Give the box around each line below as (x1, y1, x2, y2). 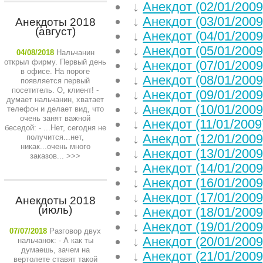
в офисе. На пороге (21, 67, 90, 76)
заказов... (30, 151, 64, 160)
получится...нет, (26, 133, 84, 141)
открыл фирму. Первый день (4, 58, 106, 66)
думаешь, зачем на (21, 245, 90, 254)
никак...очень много (20, 142, 90, 151)
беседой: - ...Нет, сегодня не (4, 123, 106, 132)
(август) (35, 25, 76, 38)
